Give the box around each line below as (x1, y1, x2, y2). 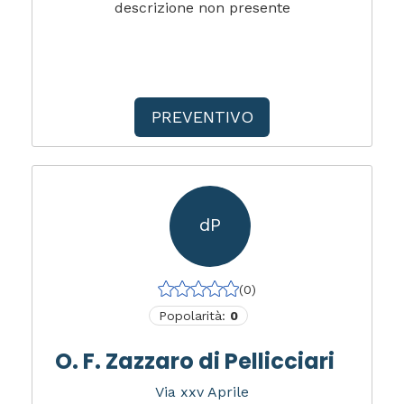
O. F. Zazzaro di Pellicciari (55, 345, 335, 376)
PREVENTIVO (151, 106, 253, 126)
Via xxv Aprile (155, 382, 249, 400)
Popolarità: (158, 308, 230, 323)
